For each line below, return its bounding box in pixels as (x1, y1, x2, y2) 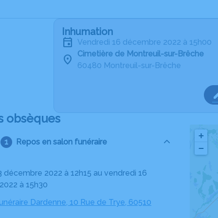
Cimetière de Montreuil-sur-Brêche (77, 49, 204, 58)
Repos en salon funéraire (16, 137, 107, 146)
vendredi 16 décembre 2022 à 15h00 (82, 37, 212, 47)
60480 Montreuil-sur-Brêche (77, 61, 181, 70)
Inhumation (62, 26, 113, 37)
